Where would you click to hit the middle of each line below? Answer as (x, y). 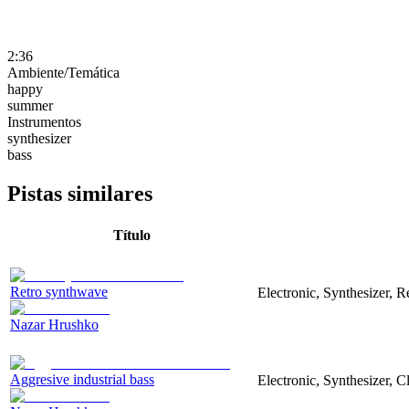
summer (30, 105)
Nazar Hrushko (54, 324)
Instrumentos (44, 121)
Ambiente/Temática (63, 72)
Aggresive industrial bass (82, 379)
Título (132, 235)
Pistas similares (80, 193)
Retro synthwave (59, 291)
